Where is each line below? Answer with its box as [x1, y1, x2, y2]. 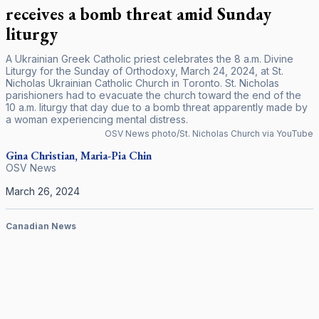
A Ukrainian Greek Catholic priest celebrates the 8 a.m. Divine [6, 53, 293, 65]
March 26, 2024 [6, 185, 80, 197]
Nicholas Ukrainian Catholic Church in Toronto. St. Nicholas [6, 77, 279, 89]
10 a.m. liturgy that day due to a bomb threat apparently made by [6, 101, 308, 113]
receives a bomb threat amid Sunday [6, 3, 271, 25]
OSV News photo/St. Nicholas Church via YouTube [105, 128, 313, 139]
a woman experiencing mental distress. [6, 113, 188, 125]
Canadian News [6, 221, 76, 231]
